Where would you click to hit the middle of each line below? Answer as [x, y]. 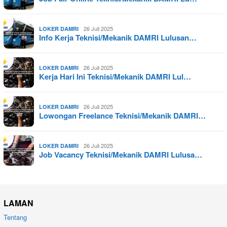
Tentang [15, 217]
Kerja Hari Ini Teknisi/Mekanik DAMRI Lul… [115, 76]
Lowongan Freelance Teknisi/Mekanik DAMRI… [122, 115]
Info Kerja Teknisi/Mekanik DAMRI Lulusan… [118, 37]
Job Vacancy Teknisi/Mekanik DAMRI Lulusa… [121, 154]
